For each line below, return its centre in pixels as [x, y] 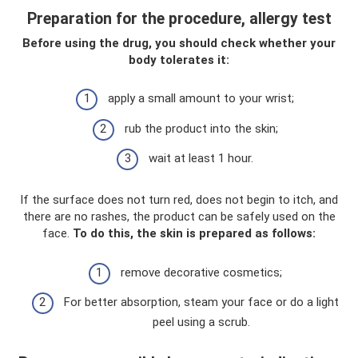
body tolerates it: [179, 60]
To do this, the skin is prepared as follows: [194, 234]
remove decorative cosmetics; [201, 272]
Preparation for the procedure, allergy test [179, 19]
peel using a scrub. [201, 322]
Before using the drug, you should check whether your [179, 43]
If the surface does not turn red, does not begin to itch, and [179, 200]
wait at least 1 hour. [201, 159]
